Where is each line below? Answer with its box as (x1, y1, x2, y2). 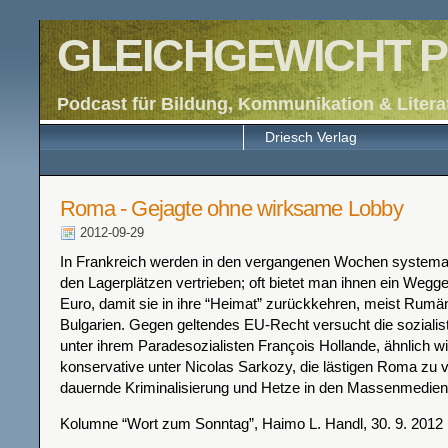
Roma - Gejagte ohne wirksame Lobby (60, 196, 403, 221)
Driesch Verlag (264, 129, 357, 145)
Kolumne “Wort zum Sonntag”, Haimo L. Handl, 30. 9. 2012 (60, 415, 443, 432)
